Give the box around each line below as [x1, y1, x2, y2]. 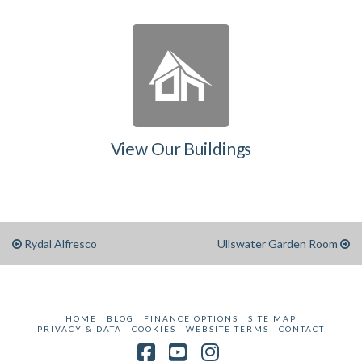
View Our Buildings [110, 138, 252, 159]
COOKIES [132, 324, 176, 335]
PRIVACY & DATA [37, 324, 122, 335]
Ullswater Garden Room [217, 237, 340, 251]
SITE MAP [248, 314, 297, 324]
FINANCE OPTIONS [144, 314, 238, 324]
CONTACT [279, 324, 325, 335]
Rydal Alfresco [22, 237, 97, 251]
